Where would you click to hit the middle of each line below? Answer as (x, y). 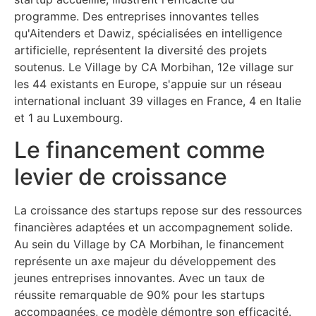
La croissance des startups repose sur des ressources (158, 210)
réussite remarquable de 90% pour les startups (139, 294)
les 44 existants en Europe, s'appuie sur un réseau (148, 84)
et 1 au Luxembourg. (68, 118)
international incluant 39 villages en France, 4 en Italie (158, 101)
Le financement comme (140, 150)
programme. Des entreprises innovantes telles (136, 17)
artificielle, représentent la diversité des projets (140, 50)
